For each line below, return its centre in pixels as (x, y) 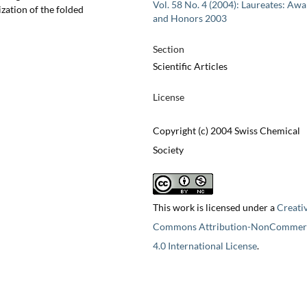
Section (168, 49)
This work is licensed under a (214, 208)
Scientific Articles (190, 66)
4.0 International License (205, 246)
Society (168, 150)
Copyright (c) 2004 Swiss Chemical (226, 131)
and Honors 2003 (189, 19)
